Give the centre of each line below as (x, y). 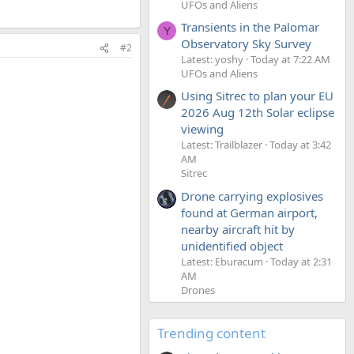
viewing (202, 129)
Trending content (211, 333)
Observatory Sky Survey (246, 43)
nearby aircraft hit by (238, 229)
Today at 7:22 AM (290, 59)
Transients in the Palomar (250, 26)
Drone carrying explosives (252, 196)
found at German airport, (249, 212)
